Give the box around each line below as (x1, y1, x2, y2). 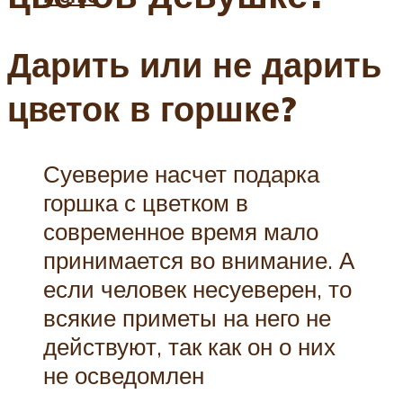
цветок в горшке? (7, 86, 296, 131)
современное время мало (43, 216, 318, 246)
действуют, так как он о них (43, 331, 336, 361)
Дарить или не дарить (7, 42, 381, 87)
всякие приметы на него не (43, 302, 331, 332)
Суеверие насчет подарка (43, 158, 319, 188)
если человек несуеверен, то (43, 273, 352, 303)
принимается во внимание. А (43, 245, 354, 274)
